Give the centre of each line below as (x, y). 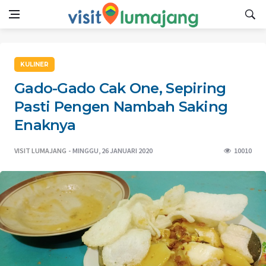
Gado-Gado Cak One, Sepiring (120, 88)
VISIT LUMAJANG (40, 151)
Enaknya (45, 125)
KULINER (34, 64)
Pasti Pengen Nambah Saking (121, 107)
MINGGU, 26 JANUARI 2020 (113, 151)
